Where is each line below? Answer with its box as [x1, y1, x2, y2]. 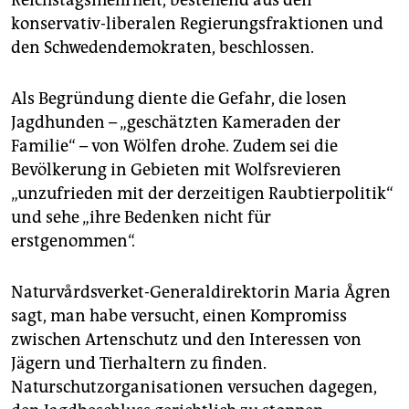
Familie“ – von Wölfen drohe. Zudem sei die [11, 136, 338, 157]
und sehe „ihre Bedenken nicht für [11, 207, 271, 228]
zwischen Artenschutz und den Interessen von [11, 330, 362, 351]
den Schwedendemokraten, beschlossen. [11, 37, 314, 58]
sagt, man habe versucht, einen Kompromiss [11, 306, 347, 327]
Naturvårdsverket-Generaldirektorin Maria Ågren [11, 282, 391, 303]
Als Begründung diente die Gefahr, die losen [11, 89, 347, 110]
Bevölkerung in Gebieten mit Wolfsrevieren [11, 160, 341, 181]
